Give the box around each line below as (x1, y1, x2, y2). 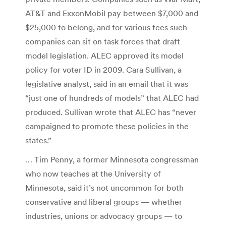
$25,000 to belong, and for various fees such (25, 22, 187, 32)
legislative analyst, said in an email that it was (25, 78, 188, 89)
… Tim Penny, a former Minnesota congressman (25, 154, 199, 164)
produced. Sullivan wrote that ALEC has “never (25, 106, 196, 117)
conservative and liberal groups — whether (25, 196, 182, 207)
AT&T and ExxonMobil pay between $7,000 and (25, 8, 198, 18)
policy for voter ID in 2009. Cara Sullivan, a (25, 64, 182, 75)
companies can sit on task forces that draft (25, 36, 180, 46)
